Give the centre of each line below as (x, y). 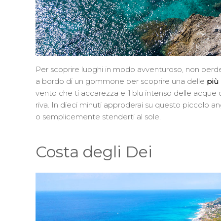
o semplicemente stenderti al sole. (98, 116)
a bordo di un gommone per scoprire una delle (121, 81)
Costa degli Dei (94, 151)
